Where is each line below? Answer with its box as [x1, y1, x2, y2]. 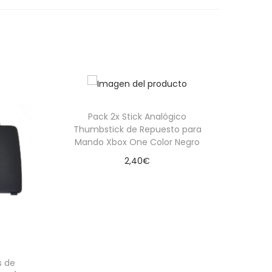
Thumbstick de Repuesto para [73, 123, 202, 136]
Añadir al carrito [109, 173, 177, 186]
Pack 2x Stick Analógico [88, 110, 186, 123]
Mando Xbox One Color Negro [75, 136, 200, 149]
